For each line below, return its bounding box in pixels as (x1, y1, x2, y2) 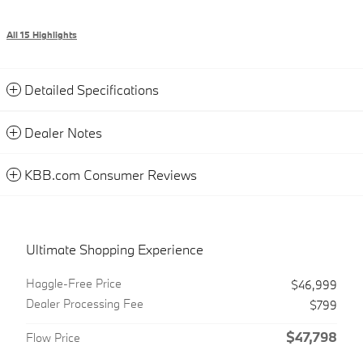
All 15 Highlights (6, 29, 77, 41)
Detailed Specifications (24, 81, 159, 99)
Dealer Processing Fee (26, 296, 143, 312)
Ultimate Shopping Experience (26, 241, 203, 258)
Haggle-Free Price (26, 275, 122, 292)
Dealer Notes (24, 124, 102, 142)
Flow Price (26, 330, 80, 346)
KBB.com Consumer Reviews (24, 166, 197, 184)
